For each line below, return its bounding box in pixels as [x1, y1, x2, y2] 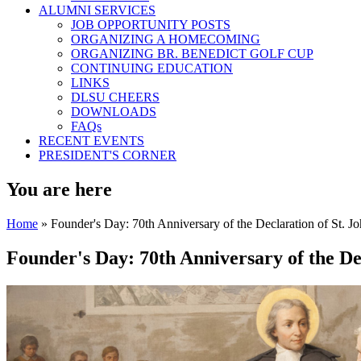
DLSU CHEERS [71, 90, 160, 104]
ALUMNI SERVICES [39, 3, 156, 17]
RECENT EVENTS [39, 134, 144, 147]
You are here [6, 178, 112, 200]
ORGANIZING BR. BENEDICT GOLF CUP [71, 47, 313, 60]
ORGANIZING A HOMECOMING [71, 32, 260, 46]
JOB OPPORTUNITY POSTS [71, 18, 230, 31]
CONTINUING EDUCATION [71, 61, 233, 75]
